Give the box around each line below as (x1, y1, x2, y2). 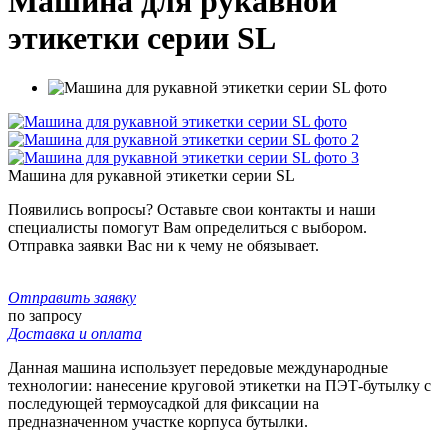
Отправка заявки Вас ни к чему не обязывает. (8, 236, 319, 254)
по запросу (8, 306, 82, 324)
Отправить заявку (8, 288, 136, 306)
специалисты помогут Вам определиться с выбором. (8, 218, 367, 236)
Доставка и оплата (8, 324, 142, 342)
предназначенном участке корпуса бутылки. (8, 412, 308, 430)
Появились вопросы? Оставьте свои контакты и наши (8, 200, 376, 218)
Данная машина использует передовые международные (8, 358, 388, 376)
